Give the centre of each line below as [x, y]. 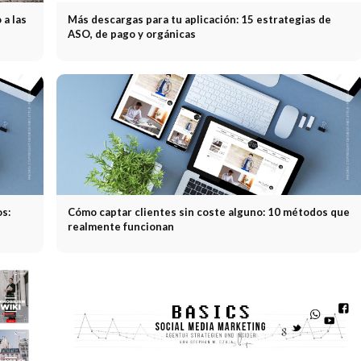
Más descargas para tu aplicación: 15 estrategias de [199, 19]
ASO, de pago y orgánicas [131, 33]
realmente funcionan [120, 226]
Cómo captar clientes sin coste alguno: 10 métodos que [208, 212]
